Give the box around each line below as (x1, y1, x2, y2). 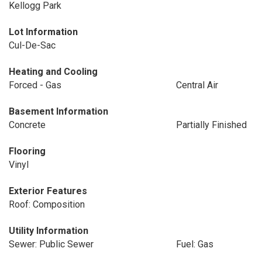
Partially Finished (175, 119, 247, 130)
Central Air (175, 80, 218, 91)
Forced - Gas (9, 80, 61, 91)
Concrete (9, 119, 46, 130)
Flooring (9, 146, 46, 157)
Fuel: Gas (175, 239, 213, 250)
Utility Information (9, 225, 88, 236)
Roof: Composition (9, 199, 85, 210)
